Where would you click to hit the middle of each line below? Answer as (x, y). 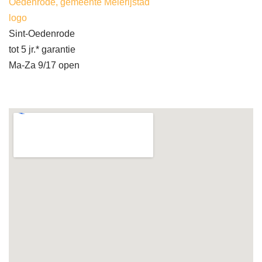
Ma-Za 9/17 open (44, 65)
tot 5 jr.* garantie (42, 50)
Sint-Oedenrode (42, 34)
